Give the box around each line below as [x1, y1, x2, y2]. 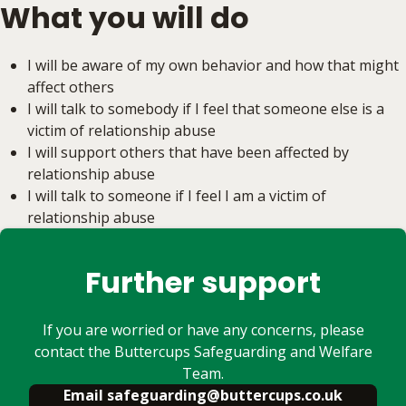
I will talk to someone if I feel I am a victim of [27, 186, 326, 206]
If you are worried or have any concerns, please [42, 320, 364, 340]
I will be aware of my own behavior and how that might [27, 55, 399, 75]
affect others [27, 77, 114, 97]
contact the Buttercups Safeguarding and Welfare [34, 342, 372, 362]
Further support [85, 262, 321, 303]
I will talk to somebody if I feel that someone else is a [27, 99, 384, 119]
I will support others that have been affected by [27, 142, 349, 162]
